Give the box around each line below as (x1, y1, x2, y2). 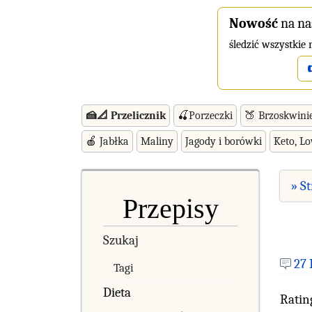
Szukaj (103, 232, 139, 248)
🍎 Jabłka (86, 134, 129, 148)
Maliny (141, 134, 173, 148)
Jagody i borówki (185, 134, 262, 148)
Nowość (229, 15, 278, 31)
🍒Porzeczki (178, 109, 233, 122)
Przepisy (122, 192, 219, 224)
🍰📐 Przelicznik (86, 109, 166, 122)
